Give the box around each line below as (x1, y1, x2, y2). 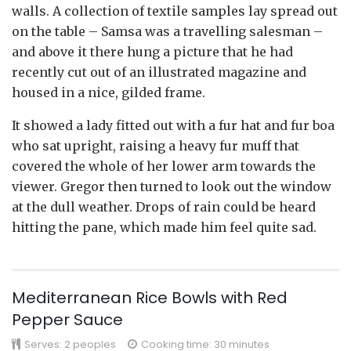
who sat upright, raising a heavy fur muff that (12, 137, 299, 154)
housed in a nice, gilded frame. (12, 84, 205, 100)
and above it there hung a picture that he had (12, 43, 293, 60)
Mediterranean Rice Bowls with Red (12, 286, 288, 309)
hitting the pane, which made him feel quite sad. (12, 219, 317, 235)
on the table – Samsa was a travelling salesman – (12, 23, 323, 39)
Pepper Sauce (12, 308, 123, 331)
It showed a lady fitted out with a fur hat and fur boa (12, 117, 335, 133)
